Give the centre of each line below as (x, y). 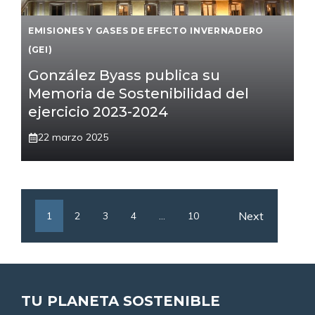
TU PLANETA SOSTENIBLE (121, 301)
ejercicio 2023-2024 (98, 112)
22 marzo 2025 (73, 137)
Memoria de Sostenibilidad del (139, 94)
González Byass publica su (124, 76)
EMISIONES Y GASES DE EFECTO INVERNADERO (146, 31)
